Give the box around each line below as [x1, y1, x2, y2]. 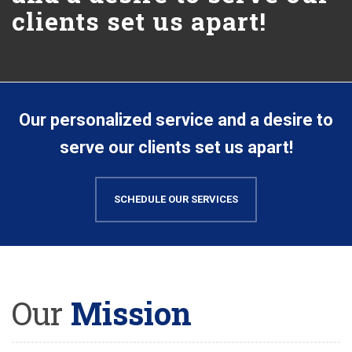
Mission [62, 291, 192, 334]
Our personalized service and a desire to [19, 109, 333, 130]
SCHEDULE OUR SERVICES [114, 192, 238, 205]
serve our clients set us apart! [59, 137, 293, 157]
